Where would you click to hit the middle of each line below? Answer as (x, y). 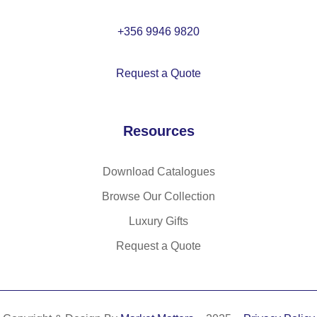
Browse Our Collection (158, 196)
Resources (158, 131)
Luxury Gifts (158, 221)
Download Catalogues (158, 172)
